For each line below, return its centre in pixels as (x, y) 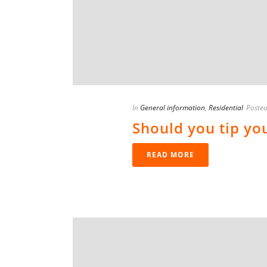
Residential (226, 108)
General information (173, 108)
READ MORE (170, 155)
